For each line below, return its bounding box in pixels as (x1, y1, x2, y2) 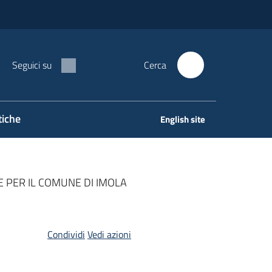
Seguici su (12, 58, 52, 72)
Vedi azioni (87, 227, 131, 242)
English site (160, 112, 205, 126)
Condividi (47, 227, 85, 242)
